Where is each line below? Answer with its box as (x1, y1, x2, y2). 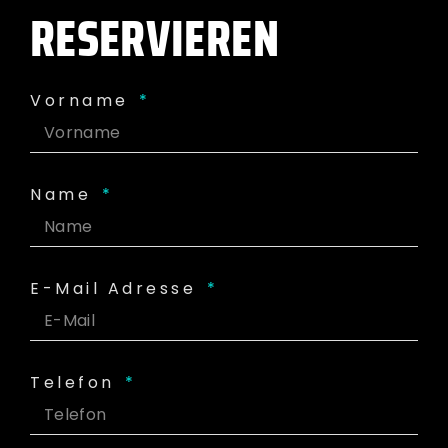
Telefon (30, 371, 122, 394)
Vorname (30, 89, 136, 112)
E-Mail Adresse (30, 277, 204, 300)
